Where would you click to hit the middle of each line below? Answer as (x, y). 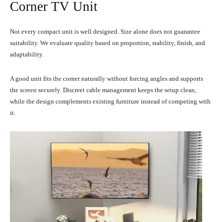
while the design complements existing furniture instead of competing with (110, 101)
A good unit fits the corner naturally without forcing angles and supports (107, 78)
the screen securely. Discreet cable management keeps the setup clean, (103, 90)
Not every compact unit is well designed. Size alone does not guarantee (105, 31)
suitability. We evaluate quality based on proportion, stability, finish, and (108, 43)
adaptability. (27, 54)
